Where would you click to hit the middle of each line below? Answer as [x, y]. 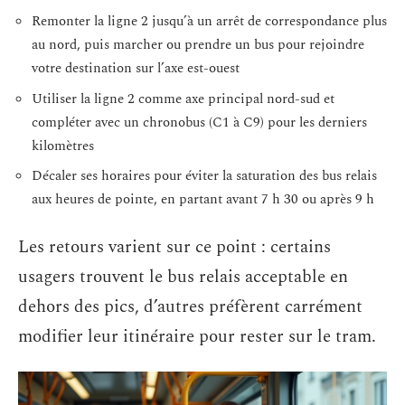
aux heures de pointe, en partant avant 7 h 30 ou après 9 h [203, 199]
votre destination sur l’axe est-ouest [136, 68]
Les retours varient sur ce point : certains [174, 247]
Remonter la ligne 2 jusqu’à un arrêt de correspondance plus [209, 21]
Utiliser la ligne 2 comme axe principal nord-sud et [183, 99]
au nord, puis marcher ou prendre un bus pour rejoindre [198, 45]
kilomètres [63, 146]
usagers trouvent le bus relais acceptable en [183, 277]
